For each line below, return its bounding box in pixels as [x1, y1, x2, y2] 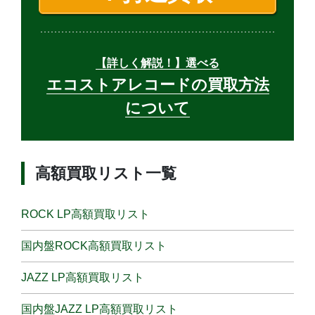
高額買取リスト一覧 [35, 165, 176, 183]
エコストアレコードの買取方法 [46, 76, 269, 94]
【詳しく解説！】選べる [96, 57, 219, 70]
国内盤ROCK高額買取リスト [21, 240, 167, 252]
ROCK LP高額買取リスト [21, 208, 150, 221]
